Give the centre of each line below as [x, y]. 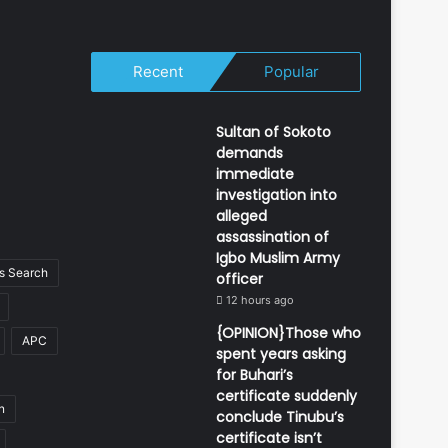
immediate [255, 173]
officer [239, 278]
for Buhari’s [254, 374]
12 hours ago [260, 299]
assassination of [272, 236]
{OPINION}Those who [288, 332]
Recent [157, 71]
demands [249, 152]
